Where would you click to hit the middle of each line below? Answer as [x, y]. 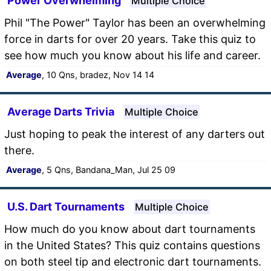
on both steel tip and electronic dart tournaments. [133, 261]
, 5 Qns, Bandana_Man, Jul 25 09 [109, 169]
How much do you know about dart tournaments [130, 229]
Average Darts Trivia [61, 111]
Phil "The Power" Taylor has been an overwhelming [135, 22]
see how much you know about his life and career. [132, 55]
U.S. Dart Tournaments [66, 206]
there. [19, 150]
